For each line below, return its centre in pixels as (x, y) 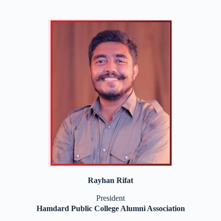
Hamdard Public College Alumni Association (110, 208)
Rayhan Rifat (110, 180)
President (110, 198)
